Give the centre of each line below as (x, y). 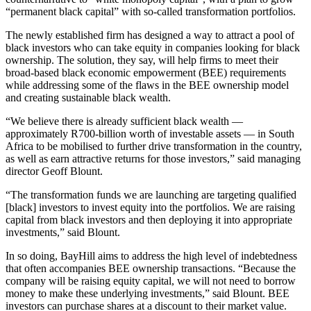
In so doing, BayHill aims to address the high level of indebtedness (151, 255)
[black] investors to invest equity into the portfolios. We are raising (150, 207)
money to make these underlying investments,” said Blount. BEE (148, 293)
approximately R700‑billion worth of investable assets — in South (150, 133)
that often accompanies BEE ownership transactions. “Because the (151, 268)
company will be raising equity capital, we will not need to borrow (151, 280)
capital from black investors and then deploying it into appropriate (149, 219)
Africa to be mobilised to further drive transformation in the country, (154, 146)
